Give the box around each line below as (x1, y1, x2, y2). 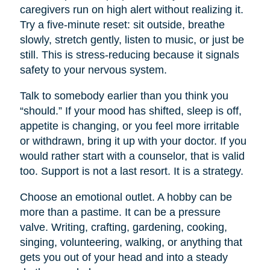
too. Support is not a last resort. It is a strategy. (19, 165, 243, 178)
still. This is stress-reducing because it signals (19, 49, 239, 61)
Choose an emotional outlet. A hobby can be (19, 191, 232, 204)
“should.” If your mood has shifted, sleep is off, (19, 105, 242, 118)
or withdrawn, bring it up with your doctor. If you (19, 135, 246, 148)
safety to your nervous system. (19, 64, 167, 77)
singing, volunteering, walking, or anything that (19, 236, 242, 249)
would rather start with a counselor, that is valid (19, 150, 245, 163)
